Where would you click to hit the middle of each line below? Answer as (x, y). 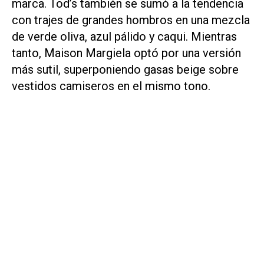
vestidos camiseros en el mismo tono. (111, 86)
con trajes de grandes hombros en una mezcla (131, 20)
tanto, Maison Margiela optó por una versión (126, 53)
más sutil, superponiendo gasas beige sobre (125, 70)
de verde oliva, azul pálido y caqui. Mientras (124, 37)
